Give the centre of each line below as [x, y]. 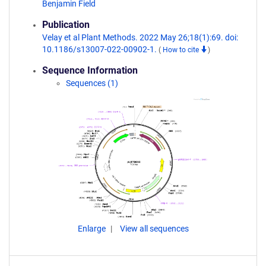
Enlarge [92, 229]
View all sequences [154, 229]
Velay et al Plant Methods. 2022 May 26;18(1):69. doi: [140, 37]
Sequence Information [90, 70]
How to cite [182, 50]
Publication [66, 25]
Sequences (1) [92, 83]
